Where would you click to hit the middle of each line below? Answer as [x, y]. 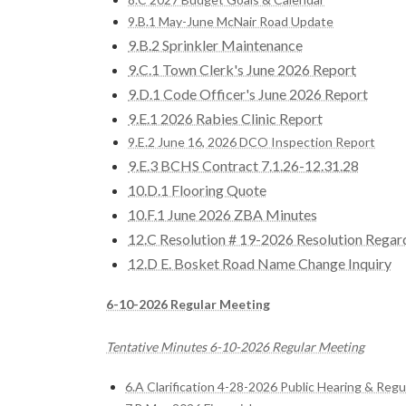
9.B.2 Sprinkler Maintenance [215, 44]
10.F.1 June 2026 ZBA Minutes [222, 214]
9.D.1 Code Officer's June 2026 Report [248, 93]
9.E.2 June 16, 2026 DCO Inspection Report [251, 141]
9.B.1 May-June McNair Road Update [231, 21]
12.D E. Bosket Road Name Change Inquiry [260, 263]
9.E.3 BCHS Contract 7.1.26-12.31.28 [243, 165]
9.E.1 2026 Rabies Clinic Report [225, 118]
